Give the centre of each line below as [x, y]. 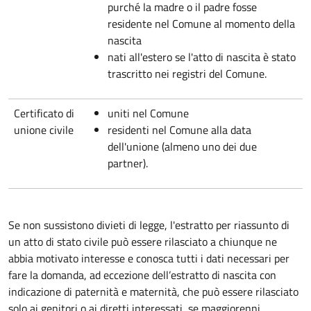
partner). [128, 163]
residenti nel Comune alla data [179, 129]
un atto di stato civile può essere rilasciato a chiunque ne [143, 241]
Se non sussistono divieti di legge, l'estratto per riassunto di [149, 225]
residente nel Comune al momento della [201, 23]
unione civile [44, 129]
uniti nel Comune [148, 113]
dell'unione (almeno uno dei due [182, 146]
